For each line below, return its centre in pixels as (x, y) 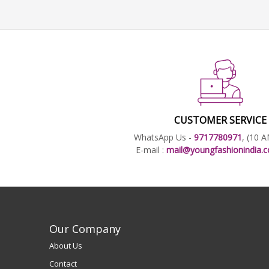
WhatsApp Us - (164, 137)
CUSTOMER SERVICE (220, 120)
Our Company (85, 228)
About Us (66, 245)
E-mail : (151, 150)
